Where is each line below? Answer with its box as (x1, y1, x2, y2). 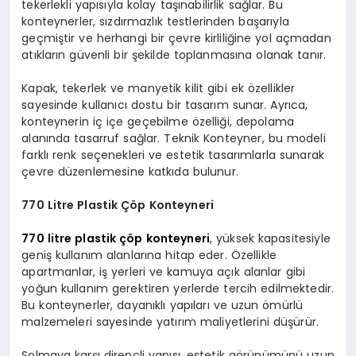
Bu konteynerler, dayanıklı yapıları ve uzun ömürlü (21, 296, 304, 313)
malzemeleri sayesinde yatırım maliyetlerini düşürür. (21, 313, 319, 330)
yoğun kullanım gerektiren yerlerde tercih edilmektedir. (21, 280, 335, 296)
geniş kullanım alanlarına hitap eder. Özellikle (21, 246, 277, 263)
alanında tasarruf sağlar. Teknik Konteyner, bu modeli (21, 130, 326, 146)
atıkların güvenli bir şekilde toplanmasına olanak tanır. (21, 46, 327, 63)
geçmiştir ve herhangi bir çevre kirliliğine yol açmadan (21, 29, 331, 46)
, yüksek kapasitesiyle (210, 230, 331, 246)
